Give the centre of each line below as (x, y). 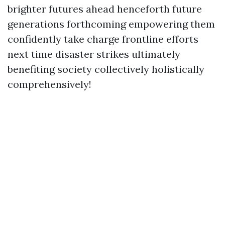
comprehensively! (49, 84)
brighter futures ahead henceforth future (105, 9)
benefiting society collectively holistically (106, 69)
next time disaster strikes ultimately (94, 54)
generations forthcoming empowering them (111, 24)
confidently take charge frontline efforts (103, 39)
